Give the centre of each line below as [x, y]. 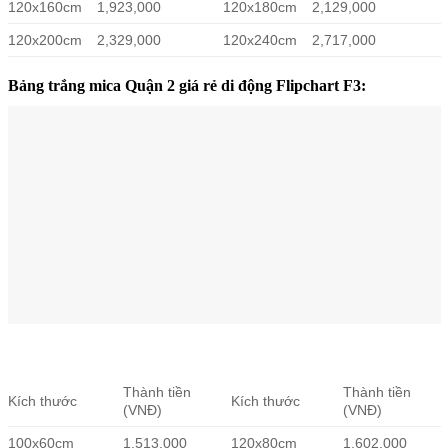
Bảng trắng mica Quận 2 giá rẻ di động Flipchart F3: [186, 85]
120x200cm [44, 40]
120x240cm [259, 40]
